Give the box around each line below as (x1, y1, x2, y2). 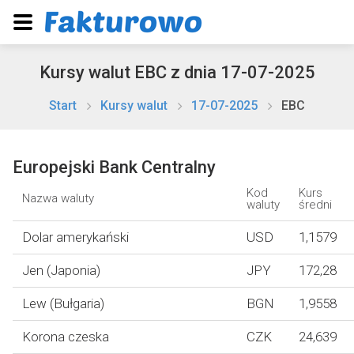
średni (299, 198, 332, 212)
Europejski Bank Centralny (13, 157, 216, 177)
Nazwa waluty (22, 191, 94, 205)
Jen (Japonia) (22, 262, 100, 278)
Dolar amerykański (22, 229, 129, 245)
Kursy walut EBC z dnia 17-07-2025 (39, 62, 315, 82)
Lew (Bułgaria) (22, 296, 104, 311)
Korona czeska (22, 329, 109, 345)
